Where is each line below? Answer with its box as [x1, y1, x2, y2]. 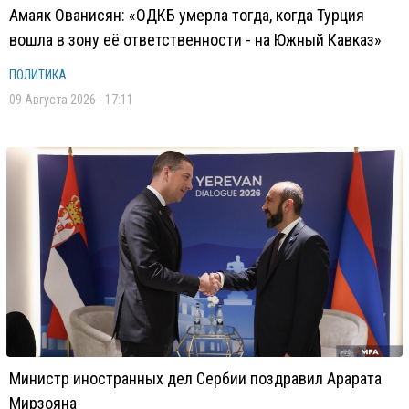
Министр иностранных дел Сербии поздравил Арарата [9, 369, 382, 388]
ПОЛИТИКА [9, 68, 67, 82]
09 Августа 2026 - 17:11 [9, 92, 133, 107]
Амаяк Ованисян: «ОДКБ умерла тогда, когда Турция [9, 5, 364, 25]
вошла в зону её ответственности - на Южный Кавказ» [9, 30, 382, 49]
